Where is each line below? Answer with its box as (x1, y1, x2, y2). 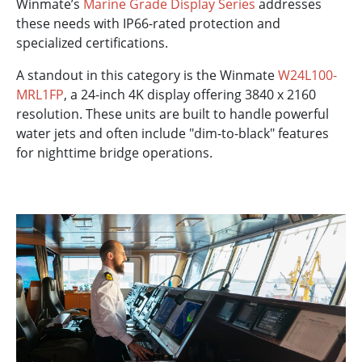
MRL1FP (16, 86, 64, 104)
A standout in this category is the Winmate (16, 66, 278, 85)
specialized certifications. (16, 34, 168, 53)
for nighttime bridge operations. (16, 144, 213, 162)
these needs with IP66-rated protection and (16, 15, 280, 33)
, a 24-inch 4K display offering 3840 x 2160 (64, 86, 316, 104)
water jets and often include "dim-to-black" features (16, 124, 329, 143)
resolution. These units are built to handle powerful (16, 105, 329, 124)
